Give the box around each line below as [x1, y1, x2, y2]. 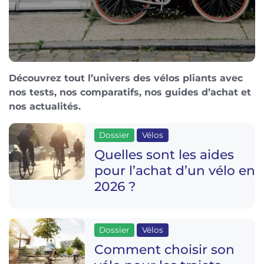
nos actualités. [9, 101, 81, 112]
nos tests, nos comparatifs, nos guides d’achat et [9, 87, 251, 98]
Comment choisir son [94, 241, 235, 257]
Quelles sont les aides [94, 146, 234, 162]
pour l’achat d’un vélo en [94, 162, 255, 178]
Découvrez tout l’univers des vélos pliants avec [9, 72, 243, 84]
